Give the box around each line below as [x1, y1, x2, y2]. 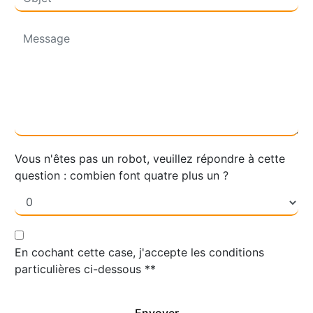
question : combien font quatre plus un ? [15, 168, 228, 182]
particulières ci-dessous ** [15, 261, 156, 276]
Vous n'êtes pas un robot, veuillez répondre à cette [15, 151, 285, 166]
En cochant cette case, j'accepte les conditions [15, 245, 264, 259]
